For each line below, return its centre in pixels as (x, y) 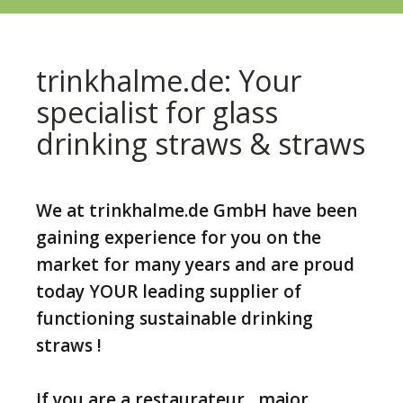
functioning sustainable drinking (175, 318)
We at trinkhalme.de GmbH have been (197, 210)
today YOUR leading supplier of (169, 291)
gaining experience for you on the (179, 237)
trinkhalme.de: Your (169, 80)
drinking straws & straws (201, 143)
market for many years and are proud (195, 264)
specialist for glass (157, 112)
